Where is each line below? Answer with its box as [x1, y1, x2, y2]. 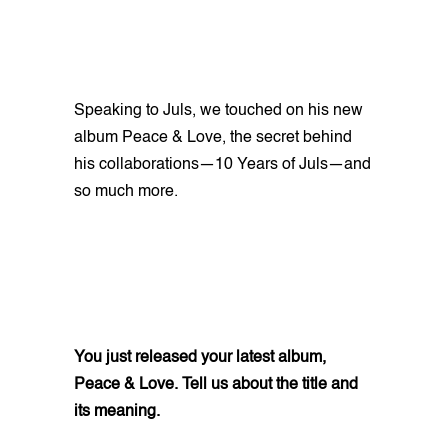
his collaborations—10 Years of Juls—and [74, 156, 371, 173]
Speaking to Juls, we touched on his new [74, 102, 363, 119]
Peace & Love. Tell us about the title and [74, 376, 358, 393]
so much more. [74, 183, 178, 200]
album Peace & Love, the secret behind [74, 129, 352, 146]
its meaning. [74, 403, 160, 420]
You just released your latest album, [74, 349, 326, 366]
